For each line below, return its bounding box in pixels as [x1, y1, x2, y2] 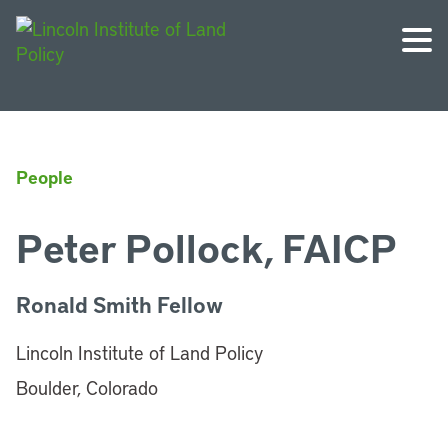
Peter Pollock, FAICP [16, 221, 397, 273]
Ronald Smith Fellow [16, 290, 223, 319]
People [16, 165, 73, 189]
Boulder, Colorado [16, 374, 158, 400]
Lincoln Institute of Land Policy [16, 340, 263, 365]
